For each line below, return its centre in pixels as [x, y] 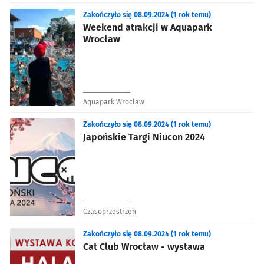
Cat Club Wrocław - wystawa [144, 246]
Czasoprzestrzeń [110, 211]
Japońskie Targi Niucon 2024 [144, 137]
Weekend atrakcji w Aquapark [148, 27]
